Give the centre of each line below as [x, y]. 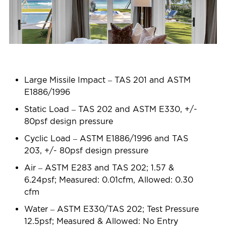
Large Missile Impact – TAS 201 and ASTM [107, 80]
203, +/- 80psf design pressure [86, 150]
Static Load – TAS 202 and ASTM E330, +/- [111, 109]
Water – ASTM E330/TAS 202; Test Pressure [111, 209]
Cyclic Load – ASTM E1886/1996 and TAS [106, 138]
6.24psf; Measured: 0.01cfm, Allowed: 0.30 [109, 180]
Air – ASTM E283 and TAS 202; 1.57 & [99, 167]
